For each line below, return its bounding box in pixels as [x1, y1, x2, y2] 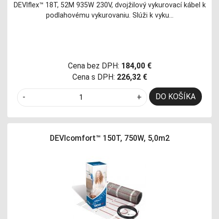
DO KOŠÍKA [155, 92, 196, 102]
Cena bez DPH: [67, 61, 119, 71]
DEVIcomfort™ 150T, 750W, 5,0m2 [49, 133, 170, 143]
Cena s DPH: [72, 72, 115, 82]
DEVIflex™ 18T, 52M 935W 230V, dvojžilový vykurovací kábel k [13, 1, 206, 9]
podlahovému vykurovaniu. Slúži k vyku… [45, 11, 174, 20]
